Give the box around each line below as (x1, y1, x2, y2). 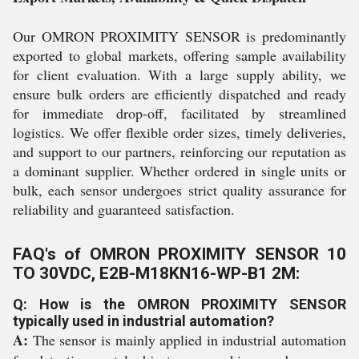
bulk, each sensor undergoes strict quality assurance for (13, 180, 346, 200)
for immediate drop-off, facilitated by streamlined (13, 103, 346, 123)
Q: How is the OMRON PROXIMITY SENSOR (13, 296, 346, 313)
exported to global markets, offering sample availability (13, 46, 346, 65)
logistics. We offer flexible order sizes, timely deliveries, (13, 123, 346, 142)
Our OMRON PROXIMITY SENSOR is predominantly (13, 26, 346, 46)
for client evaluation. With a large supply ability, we (13, 65, 346, 84)
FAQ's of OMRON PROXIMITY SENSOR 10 (13, 244, 346, 264)
